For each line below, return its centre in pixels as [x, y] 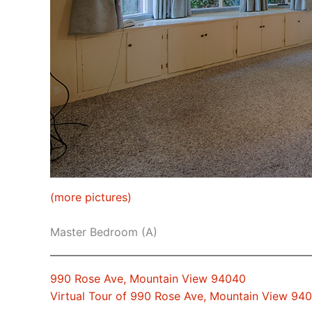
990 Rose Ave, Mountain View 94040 [148, 279]
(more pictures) [91, 197]
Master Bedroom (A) [104, 232]
